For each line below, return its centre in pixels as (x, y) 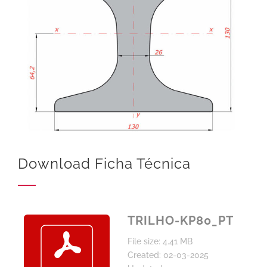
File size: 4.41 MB (160, 241)
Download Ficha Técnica (104, 164)
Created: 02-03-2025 (168, 255)
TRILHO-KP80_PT (180, 220)
